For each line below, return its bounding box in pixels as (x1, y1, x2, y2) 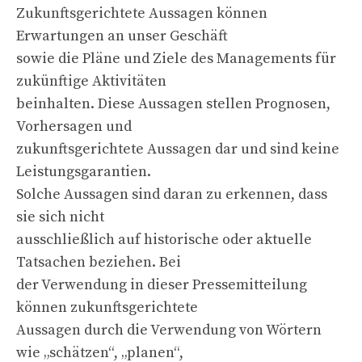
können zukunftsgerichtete (16, 297, 198, 317)
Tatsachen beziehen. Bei (16, 252, 181, 271)
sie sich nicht (16, 207, 104, 226)
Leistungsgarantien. (16, 162, 151, 181)
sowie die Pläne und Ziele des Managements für (16, 48, 336, 68)
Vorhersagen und (16, 116, 132, 136)
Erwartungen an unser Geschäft (16, 26, 228, 45)
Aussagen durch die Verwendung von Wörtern (16, 320, 322, 339)
